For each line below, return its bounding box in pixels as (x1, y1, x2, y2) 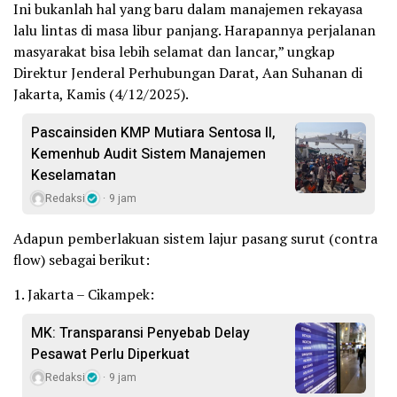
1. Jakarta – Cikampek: (13, 284, 154, 304)
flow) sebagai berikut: (13, 249, 150, 269)
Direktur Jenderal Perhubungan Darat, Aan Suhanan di (13, 62, 362, 82)
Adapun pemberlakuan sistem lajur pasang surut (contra (13, 228, 378, 248)
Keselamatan (31, 164, 116, 186)
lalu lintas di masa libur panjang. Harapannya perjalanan (13, 19, 376, 40)
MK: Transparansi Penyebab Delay (31, 322, 250, 344)
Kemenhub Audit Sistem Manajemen (31, 143, 266, 165)
